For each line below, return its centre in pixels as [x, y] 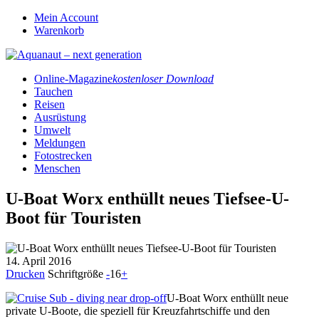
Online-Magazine [73, 79]
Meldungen [60, 143]
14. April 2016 [38, 261]
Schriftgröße [77, 273]
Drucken [25, 273]
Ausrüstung [60, 117]
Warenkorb [59, 30]
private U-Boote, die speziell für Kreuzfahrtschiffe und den [138, 310]
